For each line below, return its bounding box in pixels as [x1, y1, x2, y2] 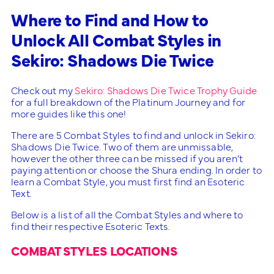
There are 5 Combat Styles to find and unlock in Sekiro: [11, 128, 256, 141]
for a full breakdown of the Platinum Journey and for [11, 95, 246, 108]
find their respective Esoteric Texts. [11, 219, 171, 232]
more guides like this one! [11, 106, 127, 120]
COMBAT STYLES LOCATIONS [11, 242, 177, 259]
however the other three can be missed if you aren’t [11, 151, 243, 165]
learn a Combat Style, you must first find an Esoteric [11, 174, 245, 188]
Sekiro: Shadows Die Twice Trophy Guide [75, 83, 257, 97]
